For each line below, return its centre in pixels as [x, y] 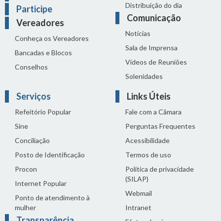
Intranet [138, 207]
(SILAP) [137, 179]
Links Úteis [149, 96]
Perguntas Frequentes [160, 126]
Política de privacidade [160, 169]
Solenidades [144, 76]
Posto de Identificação [50, 154]
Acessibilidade [147, 140]
